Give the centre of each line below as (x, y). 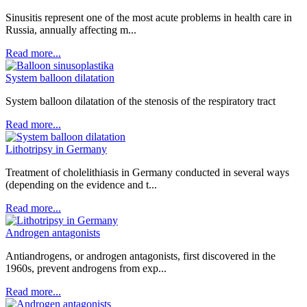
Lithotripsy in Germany (56, 149)
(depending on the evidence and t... (81, 185)
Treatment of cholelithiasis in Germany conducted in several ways (147, 172)
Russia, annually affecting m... (71, 30)
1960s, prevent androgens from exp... (86, 268)
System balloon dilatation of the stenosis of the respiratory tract (140, 101)
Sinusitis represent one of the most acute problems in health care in (149, 17)
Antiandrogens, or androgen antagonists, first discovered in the (140, 256)
